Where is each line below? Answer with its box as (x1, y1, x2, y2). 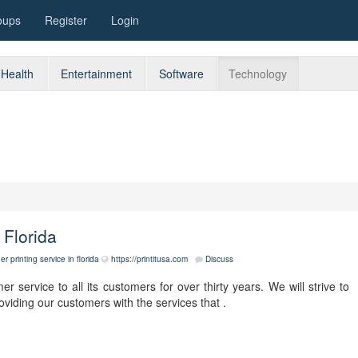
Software (159, 66, 204, 82)
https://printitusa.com (111, 253, 188, 265)
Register (45, 12, 87, 28)
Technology (229, 66, 287, 82)
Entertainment (61, 66, 132, 82)
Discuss (205, 253, 233, 265)
